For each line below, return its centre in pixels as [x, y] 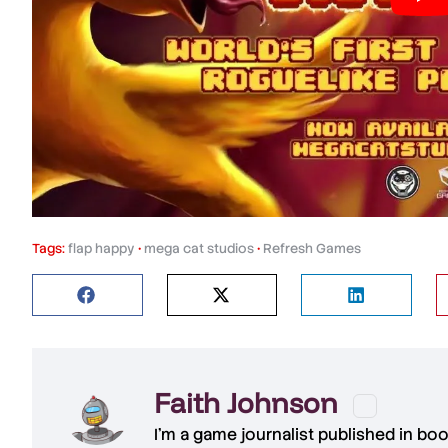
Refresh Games [312, 248]
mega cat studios [199, 248]
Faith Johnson [249, 403]
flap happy [101, 248]
